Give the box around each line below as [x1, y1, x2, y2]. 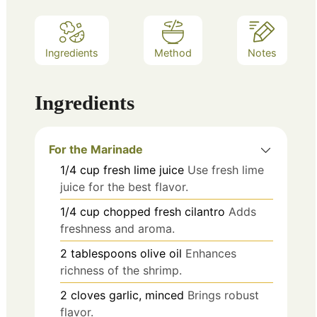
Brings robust [188, 287, 259, 302]
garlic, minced [109, 287, 184, 302]
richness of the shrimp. [60, 263, 182, 277]
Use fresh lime [188, 162, 264, 177]
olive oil [140, 246, 182, 260]
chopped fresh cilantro [103, 204, 225, 219]
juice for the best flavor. [60, 179, 188, 194]
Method [154, 47, 192, 59]
